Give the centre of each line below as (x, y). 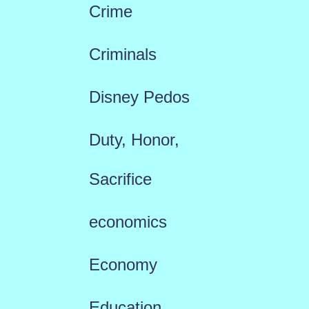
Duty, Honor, (134, 140)
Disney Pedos (139, 97)
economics (128, 222)
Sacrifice (120, 179)
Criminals (122, 54)
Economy (123, 265)
